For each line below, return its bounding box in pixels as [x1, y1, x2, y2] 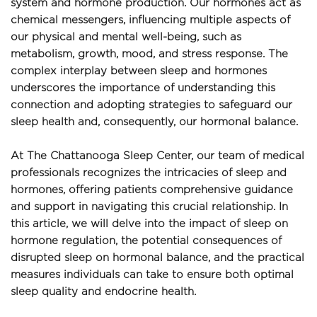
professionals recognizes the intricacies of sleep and [11, 168, 287, 179]
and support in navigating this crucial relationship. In [11, 202, 288, 213]
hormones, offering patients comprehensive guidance [11, 185, 293, 196]
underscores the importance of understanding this [11, 83, 275, 94]
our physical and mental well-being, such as [11, 32, 241, 43]
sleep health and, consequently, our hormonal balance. [11, 117, 298, 128]
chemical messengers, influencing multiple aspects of [11, 15, 290, 26]
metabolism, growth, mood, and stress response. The [11, 49, 288, 60]
